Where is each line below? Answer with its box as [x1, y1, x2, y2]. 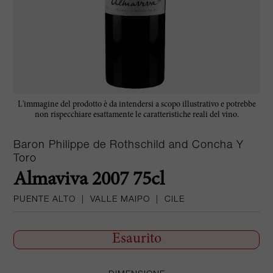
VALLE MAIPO [90, 195, 151, 204]
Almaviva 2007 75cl [13, 170, 165, 190]
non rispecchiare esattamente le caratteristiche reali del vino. [34, 110, 239, 119]
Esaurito [112, 232, 161, 247]
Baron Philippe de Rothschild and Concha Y [13, 140, 244, 151]
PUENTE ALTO [13, 195, 76, 204]
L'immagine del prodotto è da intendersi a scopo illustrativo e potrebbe [17, 100, 256, 109]
